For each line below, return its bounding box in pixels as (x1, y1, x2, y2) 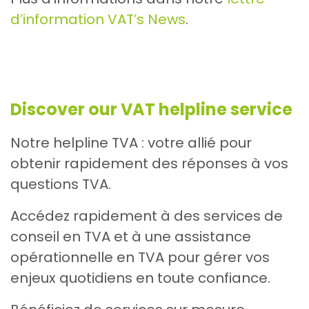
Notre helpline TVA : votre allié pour (10, 133, 252, 153)
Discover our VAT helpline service (10, 98, 292, 121)
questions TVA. (10, 175, 111, 195)
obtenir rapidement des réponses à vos (10, 154, 288, 174)
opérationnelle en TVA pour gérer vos (10, 248, 270, 268)
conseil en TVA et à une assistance (10, 227, 251, 247)
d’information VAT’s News (10, 10, 186, 30)
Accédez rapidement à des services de (10, 206, 283, 226)
